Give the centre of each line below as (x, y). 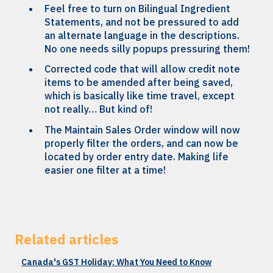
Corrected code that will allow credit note (142, 69)
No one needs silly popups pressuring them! (147, 49)
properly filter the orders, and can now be (141, 143)
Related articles (66, 239)
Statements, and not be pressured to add (142, 22)
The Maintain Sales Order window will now (142, 129)
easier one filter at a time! (105, 170)
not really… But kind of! (98, 109)
